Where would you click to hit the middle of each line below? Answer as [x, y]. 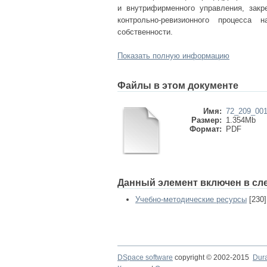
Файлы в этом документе [178, 86]
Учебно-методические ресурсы [191, 199]
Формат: [206, 129]
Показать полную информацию [173, 56]
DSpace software [145, 257]
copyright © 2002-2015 [213, 257]
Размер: [207, 120]
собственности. [145, 32]
